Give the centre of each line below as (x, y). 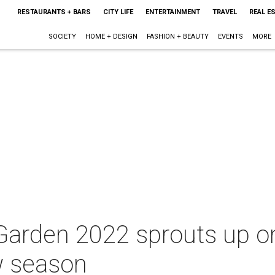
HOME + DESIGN (111, 37)
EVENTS (230, 37)
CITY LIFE (118, 12)
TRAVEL (224, 12)
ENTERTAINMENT (172, 12)
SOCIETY (62, 37)
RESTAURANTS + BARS (54, 12)
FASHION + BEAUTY (177, 37)
